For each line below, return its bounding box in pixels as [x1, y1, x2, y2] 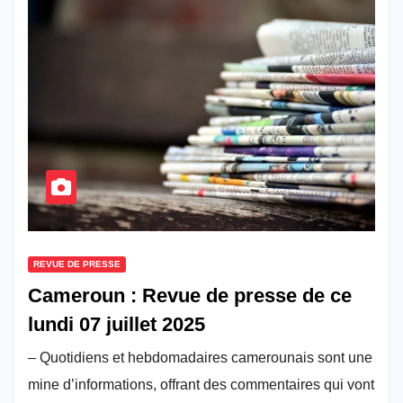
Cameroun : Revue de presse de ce [28, 284, 352, 308]
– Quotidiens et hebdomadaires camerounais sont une [28, 350, 372, 366]
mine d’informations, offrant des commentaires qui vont [28, 377, 374, 393]
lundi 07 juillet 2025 [28, 313, 205, 336]
